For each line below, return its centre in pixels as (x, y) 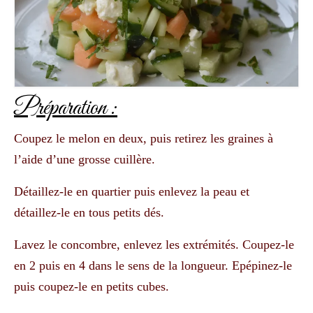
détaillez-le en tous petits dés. (89, 213)
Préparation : (66, 108)
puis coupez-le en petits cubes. (92, 287)
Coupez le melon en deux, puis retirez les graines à (144, 139)
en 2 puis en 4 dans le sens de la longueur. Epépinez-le (153, 266)
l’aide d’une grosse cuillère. (85, 160)
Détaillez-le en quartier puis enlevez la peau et (132, 192)
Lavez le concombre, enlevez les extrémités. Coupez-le (154, 245)
